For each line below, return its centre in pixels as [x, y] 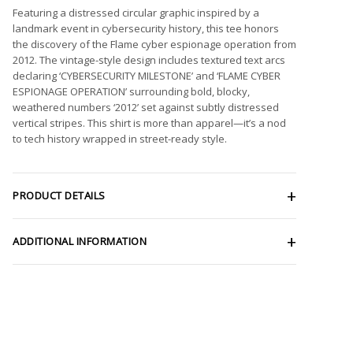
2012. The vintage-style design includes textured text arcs [149, 59]
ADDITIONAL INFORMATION [80, 241]
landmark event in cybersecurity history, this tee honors [146, 28]
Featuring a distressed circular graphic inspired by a [136, 12]
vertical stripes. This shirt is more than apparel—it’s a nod [149, 123]
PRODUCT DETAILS [59, 195]
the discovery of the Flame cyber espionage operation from [154, 44]
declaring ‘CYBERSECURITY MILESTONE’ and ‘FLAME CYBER [147, 75]
